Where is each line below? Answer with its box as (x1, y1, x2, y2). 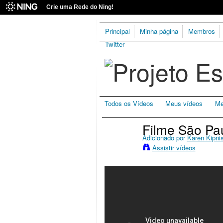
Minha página (139, 26, 178, 36)
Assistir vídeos (152, 143, 196, 152)
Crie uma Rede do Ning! (46, 3, 113, 10)
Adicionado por (142, 133, 187, 142)
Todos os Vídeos (104, 99, 153, 108)
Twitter (105, 39, 124, 49)
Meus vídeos (165, 99, 203, 108)
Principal (105, 26, 130, 36)
